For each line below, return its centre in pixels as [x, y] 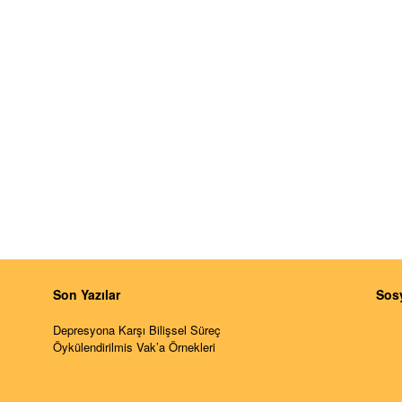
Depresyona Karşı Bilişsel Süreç [136, 330]
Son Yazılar [86, 294]
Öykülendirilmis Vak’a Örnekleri [134, 347]
